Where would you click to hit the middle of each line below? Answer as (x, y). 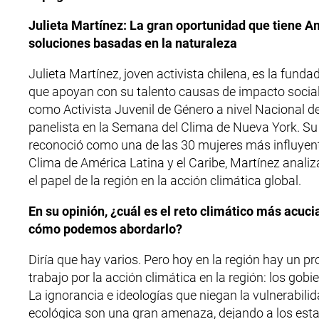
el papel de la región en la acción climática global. (165, 181)
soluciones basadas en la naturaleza (133, 43)
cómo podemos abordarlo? (105, 229)
